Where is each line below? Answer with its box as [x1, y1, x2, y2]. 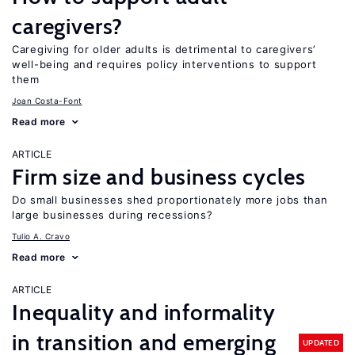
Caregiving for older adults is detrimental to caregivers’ [12, 43, 316, 55]
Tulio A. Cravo [12, 231, 70, 241]
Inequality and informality [12, 299, 276, 326]
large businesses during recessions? [12, 208, 213, 221]
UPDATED [302, 337, 339, 348]
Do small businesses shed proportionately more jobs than [12, 193, 328, 206]
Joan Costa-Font [12, 96, 82, 105]
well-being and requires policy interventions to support [12, 58, 317, 71]
